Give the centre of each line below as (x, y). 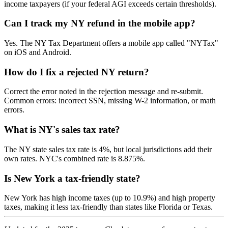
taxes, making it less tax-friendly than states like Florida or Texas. (108, 207)
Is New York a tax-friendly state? (72, 178)
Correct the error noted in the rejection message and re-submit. (104, 92)
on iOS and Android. (38, 52)
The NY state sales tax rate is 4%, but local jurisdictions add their (108, 149)
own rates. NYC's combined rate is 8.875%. (75, 158)
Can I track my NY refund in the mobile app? (100, 23)
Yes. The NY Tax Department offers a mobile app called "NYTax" (111, 43)
